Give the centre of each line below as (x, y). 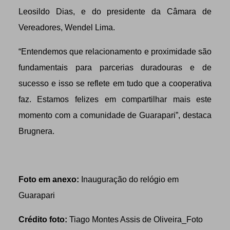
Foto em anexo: (49, 179)
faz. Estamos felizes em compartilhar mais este (115, 99)
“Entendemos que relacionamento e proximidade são (115, 51)
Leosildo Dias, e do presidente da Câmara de (115, 11)
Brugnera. (36, 131)
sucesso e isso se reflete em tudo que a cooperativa (115, 83)
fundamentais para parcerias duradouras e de (115, 67)
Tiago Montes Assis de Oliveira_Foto (135, 219)
